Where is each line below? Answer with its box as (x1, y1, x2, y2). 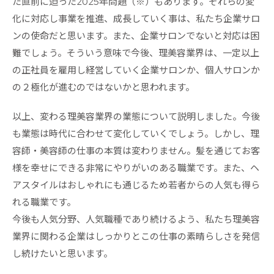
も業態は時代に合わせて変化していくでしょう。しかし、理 (12, 128, 259, 141)
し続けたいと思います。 (12, 248, 113, 261)
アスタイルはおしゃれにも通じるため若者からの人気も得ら (12, 179, 260, 192)
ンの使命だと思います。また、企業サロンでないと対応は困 (12, 30, 259, 43)
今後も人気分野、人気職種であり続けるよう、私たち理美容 (12, 213, 260, 226)
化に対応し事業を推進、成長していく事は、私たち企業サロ (12, 13, 260, 26)
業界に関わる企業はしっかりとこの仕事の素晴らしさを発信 (12, 231, 260, 243)
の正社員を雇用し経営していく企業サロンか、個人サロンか (12, 64, 260, 77)
